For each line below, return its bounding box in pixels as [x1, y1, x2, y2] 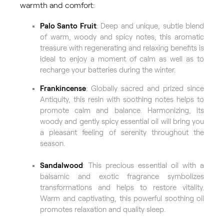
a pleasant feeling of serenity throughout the [40, 128, 204, 137]
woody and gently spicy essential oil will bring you [40, 117, 204, 126]
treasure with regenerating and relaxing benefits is [40, 44, 204, 52]
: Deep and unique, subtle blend [96, 22, 204, 30]
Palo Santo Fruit [40, 22, 96, 30]
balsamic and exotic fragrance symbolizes [40, 172, 204, 181]
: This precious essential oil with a [83, 161, 204, 170]
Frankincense [40, 84, 86, 93]
